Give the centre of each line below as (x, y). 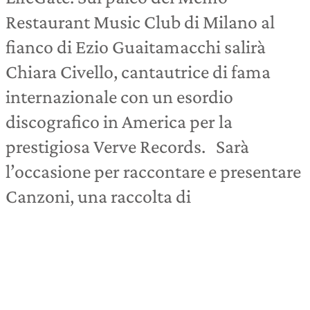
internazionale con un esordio (119, 97)
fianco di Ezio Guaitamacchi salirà (136, 47)
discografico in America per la (119, 121)
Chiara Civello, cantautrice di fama (138, 72)
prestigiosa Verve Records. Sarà (127, 146)
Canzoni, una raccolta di (98, 196)
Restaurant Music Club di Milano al (140, 22)
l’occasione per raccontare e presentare (153, 171)
